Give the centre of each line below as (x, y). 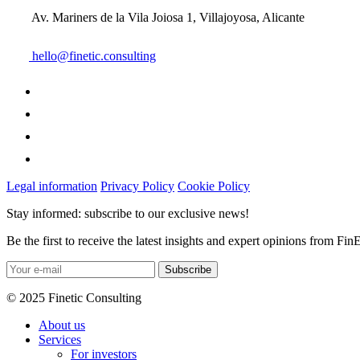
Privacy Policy (137, 186)
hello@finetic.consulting (94, 55)
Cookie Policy (214, 186)
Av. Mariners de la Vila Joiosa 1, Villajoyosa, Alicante (168, 17)
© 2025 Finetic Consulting (74, 297)
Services (60, 339)
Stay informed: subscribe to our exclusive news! (128, 213)
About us (62, 325)
